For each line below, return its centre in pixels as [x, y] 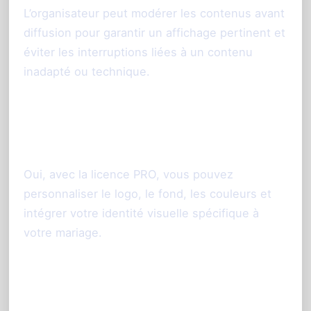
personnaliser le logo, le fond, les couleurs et [148, 194]
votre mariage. [63, 233]
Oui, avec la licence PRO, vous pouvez [128, 175]
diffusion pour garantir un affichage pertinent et [154, 33]
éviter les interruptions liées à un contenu [138, 52]
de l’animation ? [79, 143]
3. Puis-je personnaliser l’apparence [152, 118]
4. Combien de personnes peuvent [147, 279]
